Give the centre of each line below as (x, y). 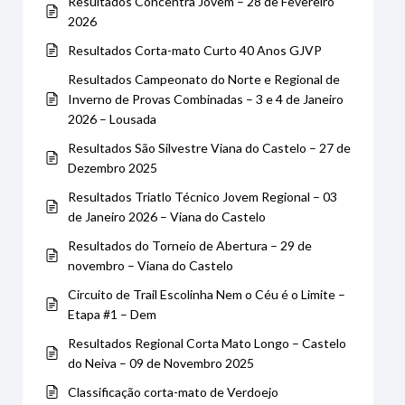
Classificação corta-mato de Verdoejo (173, 391)
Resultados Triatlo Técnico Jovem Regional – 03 (202, 196)
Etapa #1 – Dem (112, 314)
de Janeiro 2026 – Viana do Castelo (167, 216)
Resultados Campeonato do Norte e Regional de (204, 79)
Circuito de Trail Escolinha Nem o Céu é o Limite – (207, 294)
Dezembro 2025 (113, 167)
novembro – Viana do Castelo (151, 265)
